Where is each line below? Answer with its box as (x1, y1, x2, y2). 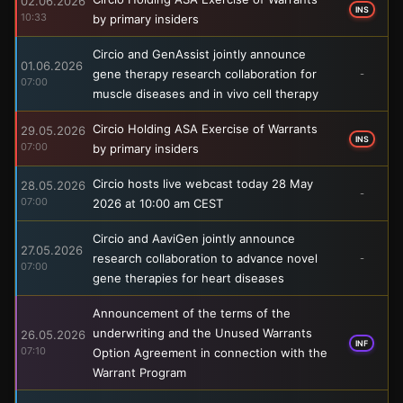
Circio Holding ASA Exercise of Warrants (93, 121, 318, 136)
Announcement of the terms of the (93, 305, 291, 320)
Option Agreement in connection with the (93, 345, 327, 360)
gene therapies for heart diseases (93, 270, 284, 285)
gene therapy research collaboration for (93, 66, 317, 81)
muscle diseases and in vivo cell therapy (93, 85, 318, 101)
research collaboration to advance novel (93, 250, 318, 265)
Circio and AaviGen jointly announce (93, 230, 295, 246)
